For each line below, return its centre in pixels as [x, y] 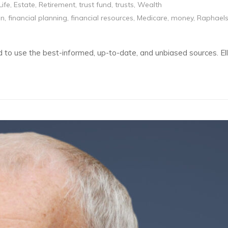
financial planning [38, 18]
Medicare [152, 18]
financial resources [102, 18]
